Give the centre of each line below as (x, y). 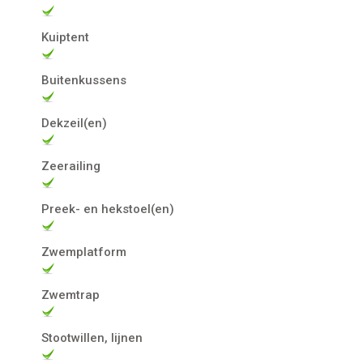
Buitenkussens (84, 81)
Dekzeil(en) (75, 124)
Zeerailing (71, 167)
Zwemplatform (84, 252)
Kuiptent (66, 38)
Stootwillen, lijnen (92, 338)
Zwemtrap (71, 295)
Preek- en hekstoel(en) (108, 209)
